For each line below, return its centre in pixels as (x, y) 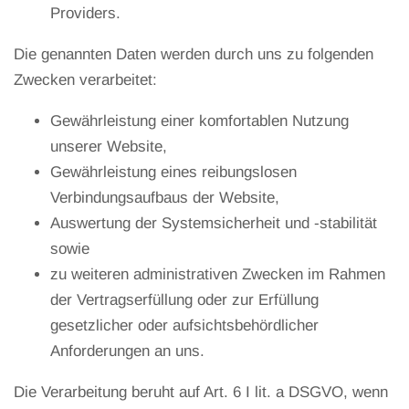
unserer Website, (109, 146)
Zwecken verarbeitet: (85, 79)
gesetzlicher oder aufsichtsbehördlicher (184, 325)
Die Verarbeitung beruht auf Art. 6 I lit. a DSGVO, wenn (201, 392)
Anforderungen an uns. (127, 351)
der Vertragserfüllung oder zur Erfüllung (184, 299)
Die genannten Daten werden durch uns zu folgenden (194, 54)
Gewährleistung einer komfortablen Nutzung (199, 121)
